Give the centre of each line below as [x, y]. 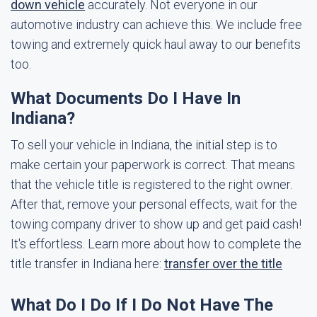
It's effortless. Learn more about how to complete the [156, 244]
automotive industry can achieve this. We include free [156, 24]
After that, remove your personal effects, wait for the [154, 204]
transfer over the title [223, 264]
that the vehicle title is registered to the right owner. [151, 184]
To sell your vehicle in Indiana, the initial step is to [144, 145]
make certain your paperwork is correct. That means [153, 165]
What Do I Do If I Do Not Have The [142, 305]
